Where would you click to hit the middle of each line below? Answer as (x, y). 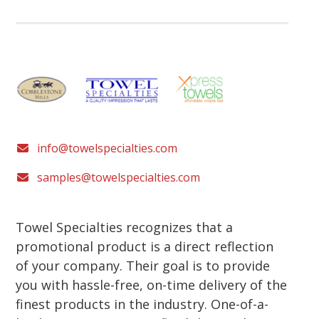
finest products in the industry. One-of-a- (142, 304)
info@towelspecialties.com (108, 148)
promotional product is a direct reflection (145, 246)
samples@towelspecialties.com (119, 177)
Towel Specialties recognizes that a (125, 227)
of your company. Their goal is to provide (143, 265)
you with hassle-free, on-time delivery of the (152, 284)
